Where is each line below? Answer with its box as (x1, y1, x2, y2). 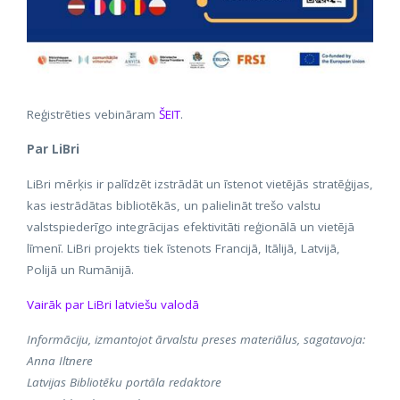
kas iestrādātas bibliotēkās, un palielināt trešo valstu (27, 197, 321, 213)
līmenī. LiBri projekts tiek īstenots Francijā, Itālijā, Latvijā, (27, 240, 340, 256)
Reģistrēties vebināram (27, 106, 159, 122)
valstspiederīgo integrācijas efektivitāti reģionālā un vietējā (27, 219, 354, 235)
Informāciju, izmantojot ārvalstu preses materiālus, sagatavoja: (27, 331, 365, 347)
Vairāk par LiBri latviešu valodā (27, 296, 199, 312)
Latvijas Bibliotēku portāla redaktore (27, 374, 221, 390)
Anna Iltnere (27, 353, 93, 369)
